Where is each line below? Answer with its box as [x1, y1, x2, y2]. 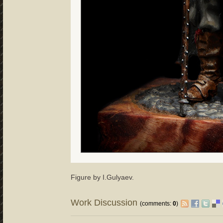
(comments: [140, 200, 173, 208]
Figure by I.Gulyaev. [71, 174, 134, 182]
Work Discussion [71, 198, 140, 208]
